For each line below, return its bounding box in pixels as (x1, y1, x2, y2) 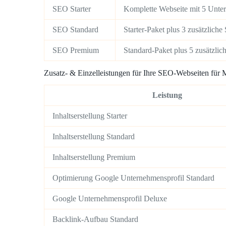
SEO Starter (52, 4, 91, 13)
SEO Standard (52, 25, 98, 34)
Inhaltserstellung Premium (52, 153, 135, 162)
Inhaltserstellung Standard (52, 132, 135, 141)
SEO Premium (52, 45, 99, 54)
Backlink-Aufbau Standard (52, 215, 138, 224)
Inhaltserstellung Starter (52, 111, 127, 121)
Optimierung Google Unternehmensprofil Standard (52, 174, 214, 183)
